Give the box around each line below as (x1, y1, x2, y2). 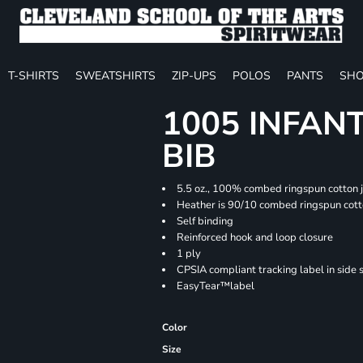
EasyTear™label (177, 279, 255, 293)
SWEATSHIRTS (75, 67, 156, 83)
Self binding (177, 214, 234, 228)
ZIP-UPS (172, 67, 216, 83)
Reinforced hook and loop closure (177, 230, 334, 245)
